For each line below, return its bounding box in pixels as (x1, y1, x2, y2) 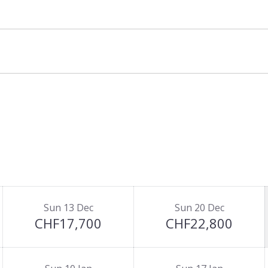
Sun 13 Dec (43, 201, 93, 214)
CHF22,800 (166, 214, 233, 232)
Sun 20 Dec (174, 201, 224, 214)
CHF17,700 (35, 214, 102, 232)
